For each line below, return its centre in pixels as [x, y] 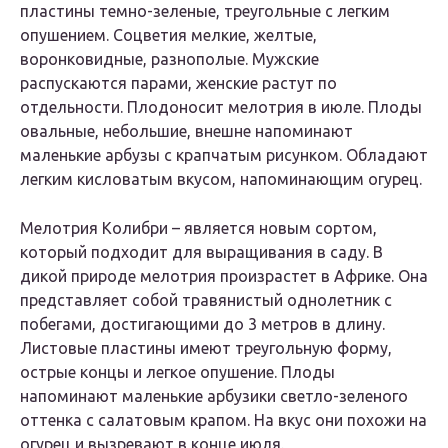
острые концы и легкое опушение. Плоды [177, 372]
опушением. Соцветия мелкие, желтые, [168, 35]
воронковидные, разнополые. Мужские [169, 59]
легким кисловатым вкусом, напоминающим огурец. [221, 179]
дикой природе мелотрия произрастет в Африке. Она [224, 276]
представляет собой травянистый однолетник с [206, 300]
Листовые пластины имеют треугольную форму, [206, 348]
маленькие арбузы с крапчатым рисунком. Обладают [224, 155]
